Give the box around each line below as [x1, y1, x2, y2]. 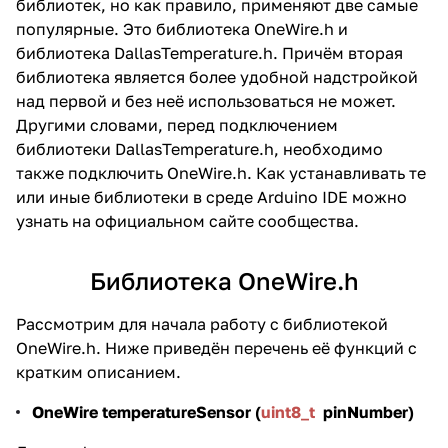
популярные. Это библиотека [16, 19, 254, 40]
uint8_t [261, 402, 323, 423]
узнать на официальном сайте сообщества [16, 211, 354, 232]
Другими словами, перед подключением [16, 115, 338, 136]
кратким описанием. [16, 362, 181, 383]
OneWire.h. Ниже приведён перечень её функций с [16, 338, 417, 359]
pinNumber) [323, 402, 414, 423]
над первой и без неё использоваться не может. [16, 91, 396, 112]
